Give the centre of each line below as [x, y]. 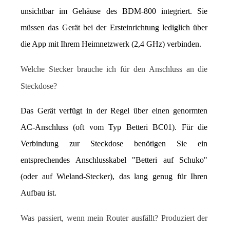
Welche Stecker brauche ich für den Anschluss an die [114, 69]
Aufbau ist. [39, 193]
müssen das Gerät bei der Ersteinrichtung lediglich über [114, 27]
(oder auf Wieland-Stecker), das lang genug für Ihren [114, 176]
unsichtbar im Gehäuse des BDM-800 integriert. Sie [114, 11]
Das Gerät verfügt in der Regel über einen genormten [114, 110]
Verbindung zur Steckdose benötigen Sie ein [114, 143]
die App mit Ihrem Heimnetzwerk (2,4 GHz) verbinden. [111, 44]
